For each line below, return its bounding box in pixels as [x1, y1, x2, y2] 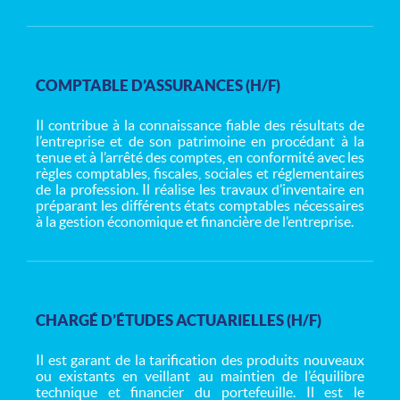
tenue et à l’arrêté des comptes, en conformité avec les [36, 148, 364, 165]
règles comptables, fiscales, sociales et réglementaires [36, 164, 364, 181]
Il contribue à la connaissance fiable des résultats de [36, 116, 364, 133]
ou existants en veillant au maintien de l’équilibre [36, 367, 364, 384]
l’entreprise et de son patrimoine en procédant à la [36, 132, 364, 149]
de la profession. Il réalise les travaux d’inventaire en [36, 180, 364, 197]
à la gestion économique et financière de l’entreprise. [36, 212, 356, 229]
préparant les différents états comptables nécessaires [36, 196, 364, 213]
